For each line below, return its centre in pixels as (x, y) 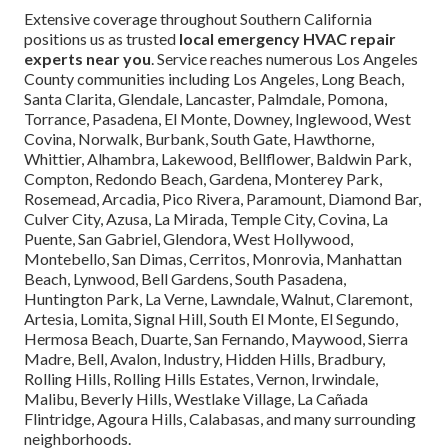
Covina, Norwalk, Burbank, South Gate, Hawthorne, (199, 139)
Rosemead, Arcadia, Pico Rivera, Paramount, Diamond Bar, (222, 199)
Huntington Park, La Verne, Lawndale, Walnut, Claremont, (218, 299)
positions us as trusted (101, 39)
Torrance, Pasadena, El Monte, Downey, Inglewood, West (217, 119)
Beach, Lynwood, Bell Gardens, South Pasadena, (185, 279)
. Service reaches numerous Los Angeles (284, 59)
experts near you (87, 59)
